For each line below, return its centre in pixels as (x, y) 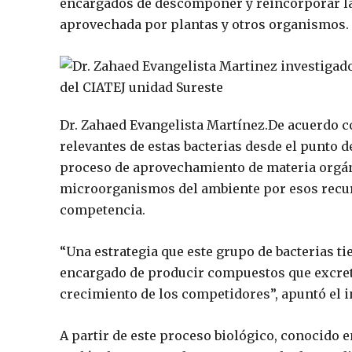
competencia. (103, 210)
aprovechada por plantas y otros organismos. (204, 25)
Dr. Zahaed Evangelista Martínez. (164, 125)
